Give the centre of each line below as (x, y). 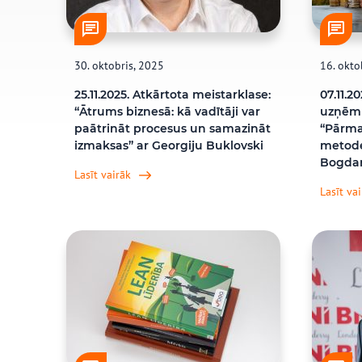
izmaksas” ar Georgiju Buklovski (169, 145)
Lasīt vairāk (103, 175)
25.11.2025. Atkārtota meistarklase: (173, 95)
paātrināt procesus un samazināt (173, 128)
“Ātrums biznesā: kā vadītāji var (167, 112)
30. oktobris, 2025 (119, 65)
